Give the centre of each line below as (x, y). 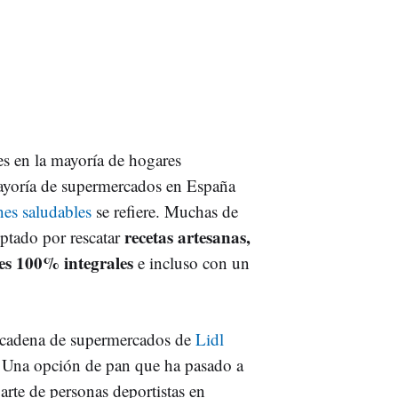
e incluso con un (191, 262)
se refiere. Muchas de (165, 211)
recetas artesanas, (187, 236)
